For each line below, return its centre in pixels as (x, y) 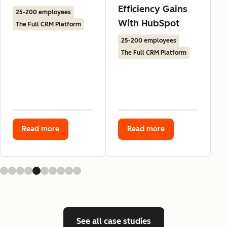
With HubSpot (149, 23)
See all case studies (113, 221)
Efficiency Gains (153, 9)
